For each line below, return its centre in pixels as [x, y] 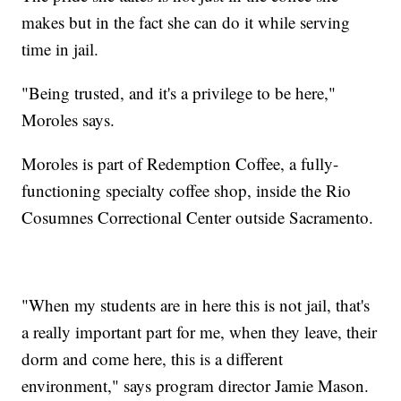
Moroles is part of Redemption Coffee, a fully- [180, 163]
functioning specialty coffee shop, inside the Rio [187, 190]
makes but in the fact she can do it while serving [186, 21]
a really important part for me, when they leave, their [200, 331]
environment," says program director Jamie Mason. [196, 385]
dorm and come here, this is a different [153, 358]
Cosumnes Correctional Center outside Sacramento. [198, 217]
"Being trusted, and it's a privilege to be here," [179, 92]
